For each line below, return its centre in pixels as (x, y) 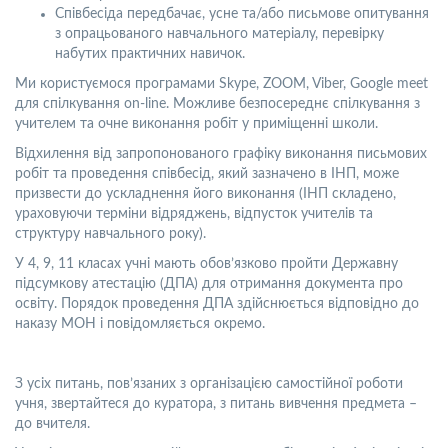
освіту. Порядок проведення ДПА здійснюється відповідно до (217, 304)
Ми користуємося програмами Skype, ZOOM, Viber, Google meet (221, 84)
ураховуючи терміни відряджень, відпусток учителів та (194, 214)
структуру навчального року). (110, 234)
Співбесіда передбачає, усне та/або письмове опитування (242, 14)
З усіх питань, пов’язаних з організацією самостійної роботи (209, 384)
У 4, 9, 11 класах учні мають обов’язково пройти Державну (206, 264)
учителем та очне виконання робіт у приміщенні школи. (196, 124)
